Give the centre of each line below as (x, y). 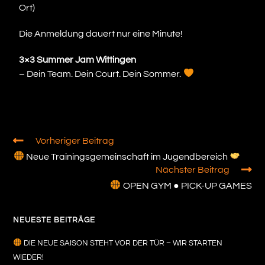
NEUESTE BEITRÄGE (54, 220)
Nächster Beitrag (192, 169)
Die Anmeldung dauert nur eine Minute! (101, 33)
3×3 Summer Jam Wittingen (78, 59)
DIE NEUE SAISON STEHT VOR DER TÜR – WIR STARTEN (122, 243)
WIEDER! (29, 257)
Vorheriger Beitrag (75, 140)
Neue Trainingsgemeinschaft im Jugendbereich (127, 156)
